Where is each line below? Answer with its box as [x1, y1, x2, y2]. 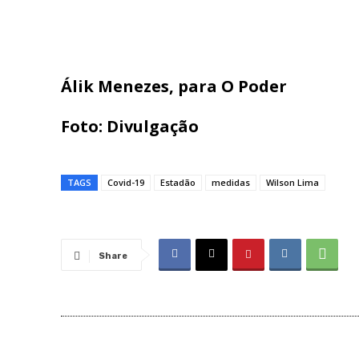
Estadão [160, 176, 196, 189]
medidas [212, 176, 250, 189]
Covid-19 [107, 176, 144, 189]
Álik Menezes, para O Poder [61, 75, 287, 98]
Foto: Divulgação [61, 115, 199, 138]
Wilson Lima [266, 176, 319, 189]
